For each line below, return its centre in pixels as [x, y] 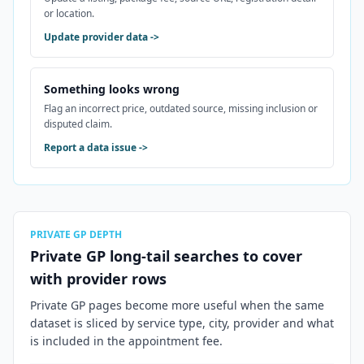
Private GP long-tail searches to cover [166, 256]
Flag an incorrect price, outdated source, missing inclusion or [181, 108]
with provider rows [98, 279]
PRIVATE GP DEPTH [76, 234]
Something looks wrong [112, 89]
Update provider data [96, 37]
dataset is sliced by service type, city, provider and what [182, 323]
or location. [69, 13]
